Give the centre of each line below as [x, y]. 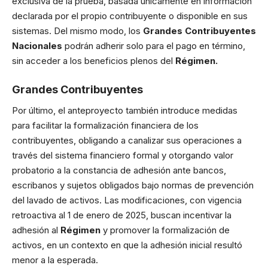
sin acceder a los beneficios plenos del [94, 61]
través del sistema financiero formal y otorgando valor [123, 156]
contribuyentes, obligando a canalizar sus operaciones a [127, 141]
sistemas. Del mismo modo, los [77, 31]
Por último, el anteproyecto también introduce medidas [125, 111]
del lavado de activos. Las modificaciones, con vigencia [127, 200]
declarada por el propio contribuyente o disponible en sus [130, 16]
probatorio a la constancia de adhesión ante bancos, [119, 170]
